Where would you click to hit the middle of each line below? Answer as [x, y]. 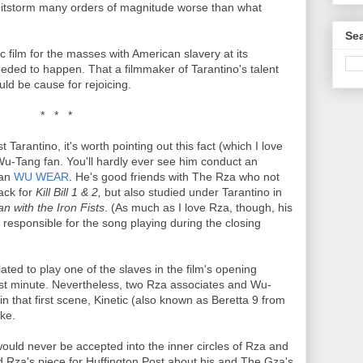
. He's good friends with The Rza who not [174, 177]
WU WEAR [41, 177]
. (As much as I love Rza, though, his [199, 207]
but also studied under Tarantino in [193, 192]
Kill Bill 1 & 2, [70, 192]
